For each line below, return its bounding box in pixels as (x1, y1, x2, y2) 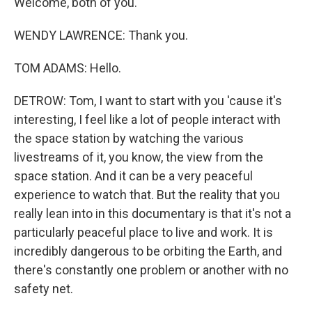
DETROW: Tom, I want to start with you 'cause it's (14, 93, 282, 108)
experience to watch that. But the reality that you (14, 187, 280, 202)
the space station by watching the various (14, 131, 244, 146)
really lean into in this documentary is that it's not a (14, 206, 291, 221)
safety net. (14, 281, 73, 296)
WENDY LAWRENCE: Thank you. (14, 28, 188, 42)
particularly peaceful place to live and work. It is (14, 225, 273, 240)
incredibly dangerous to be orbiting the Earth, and (14, 244, 282, 258)
